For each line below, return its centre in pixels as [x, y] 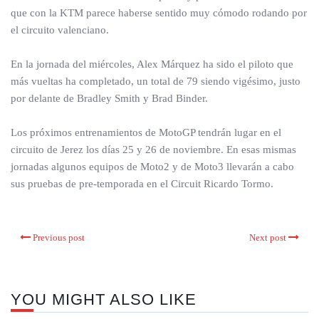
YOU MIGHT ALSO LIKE [104, 299]
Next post [268, 237]
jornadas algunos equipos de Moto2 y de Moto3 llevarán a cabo [152, 167]
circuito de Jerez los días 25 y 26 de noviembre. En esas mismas [153, 150]
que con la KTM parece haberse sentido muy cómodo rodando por [159, 13]
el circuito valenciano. [60, 30]
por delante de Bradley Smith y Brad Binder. [109, 98]
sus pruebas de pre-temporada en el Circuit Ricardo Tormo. [142, 184]
